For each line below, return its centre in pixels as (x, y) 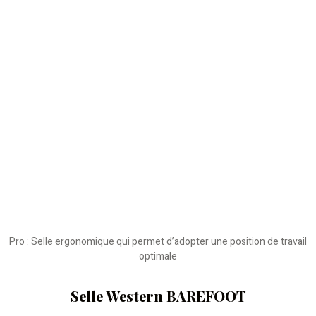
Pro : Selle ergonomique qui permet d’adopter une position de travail (158, 242)
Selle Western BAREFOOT (158, 296)
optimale (158, 256)
